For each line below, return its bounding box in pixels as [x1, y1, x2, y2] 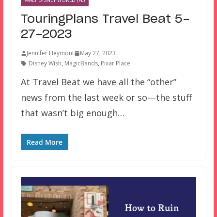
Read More [26, 138, 62, 147]
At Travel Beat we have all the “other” [20, 76, 176, 88]
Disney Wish [28, 59, 62, 68]
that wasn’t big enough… [20, 107, 124, 119]
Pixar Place [100, 59, 130, 68]
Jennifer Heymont [26, 49, 74, 58]
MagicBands [64, 59, 98, 68]
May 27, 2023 [79, 49, 116, 58]
